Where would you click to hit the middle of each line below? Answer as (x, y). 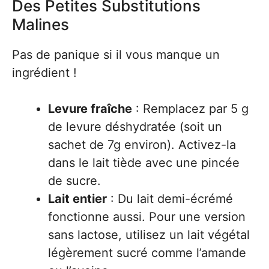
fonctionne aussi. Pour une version (147, 217)
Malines (41, 24)
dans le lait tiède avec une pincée (144, 163)
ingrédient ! (44, 73)
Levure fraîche (90, 109)
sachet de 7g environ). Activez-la (142, 145)
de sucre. (74, 181)
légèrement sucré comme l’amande (147, 253)
